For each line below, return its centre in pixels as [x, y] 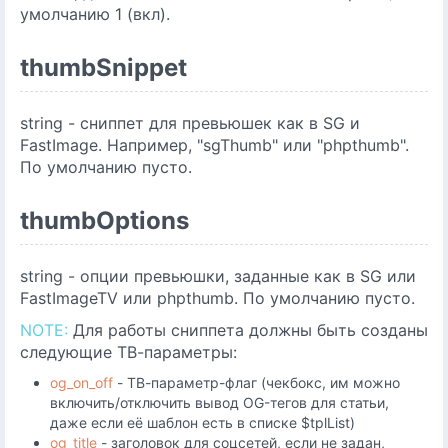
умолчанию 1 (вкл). [95, 14]
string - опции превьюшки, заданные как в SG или [218, 276]
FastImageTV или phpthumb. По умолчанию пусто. [217, 298]
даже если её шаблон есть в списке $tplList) [202, 422]
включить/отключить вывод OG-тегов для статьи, [219, 402]
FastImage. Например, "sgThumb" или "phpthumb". [214, 145]
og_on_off [81, 382]
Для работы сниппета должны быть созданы [248, 330]
